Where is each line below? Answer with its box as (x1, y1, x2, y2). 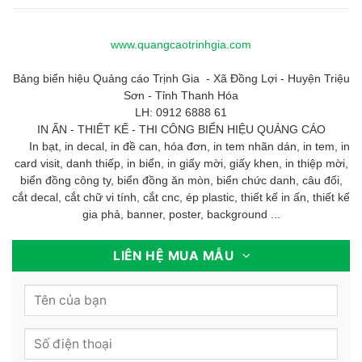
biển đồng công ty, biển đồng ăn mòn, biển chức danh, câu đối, (19, 175, 343, 187)
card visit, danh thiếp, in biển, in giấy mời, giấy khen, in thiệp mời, (14, 158, 348, 170)
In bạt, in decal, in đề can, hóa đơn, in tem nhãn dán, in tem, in (12, 141, 350, 154)
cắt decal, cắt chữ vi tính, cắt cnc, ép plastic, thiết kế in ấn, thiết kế (12, 192, 350, 204)
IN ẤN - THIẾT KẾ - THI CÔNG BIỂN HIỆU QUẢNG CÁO (36, 124, 326, 137)
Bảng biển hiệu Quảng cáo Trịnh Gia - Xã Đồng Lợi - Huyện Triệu (12, 73, 350, 86)
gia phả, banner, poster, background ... (82, 208, 280, 221)
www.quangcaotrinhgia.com (111, 39, 251, 52)
